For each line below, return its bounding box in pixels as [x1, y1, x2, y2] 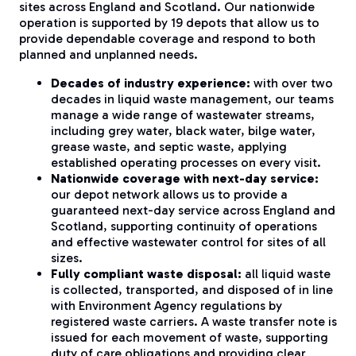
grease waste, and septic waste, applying [51, 138, 287, 154]
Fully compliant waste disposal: [51, 265, 242, 281]
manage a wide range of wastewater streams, [51, 106, 315, 122]
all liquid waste [242, 265, 331, 281]
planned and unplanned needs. [19, 46, 198, 62]
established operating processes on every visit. [51, 154, 321, 170]
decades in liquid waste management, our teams [51, 91, 334, 106]
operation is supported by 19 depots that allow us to [19, 14, 319, 30]
